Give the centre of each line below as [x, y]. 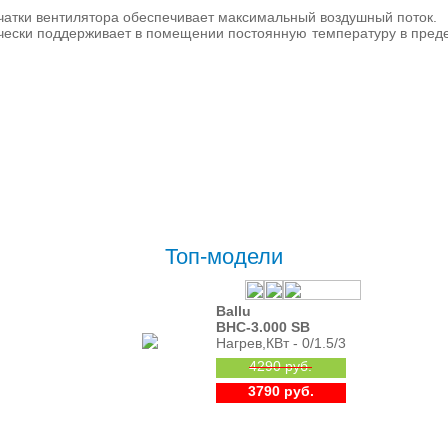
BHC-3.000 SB [262, 327]
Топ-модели [224, 256]
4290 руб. [280, 366]
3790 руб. [280, 391]
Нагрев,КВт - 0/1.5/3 [280, 343]
